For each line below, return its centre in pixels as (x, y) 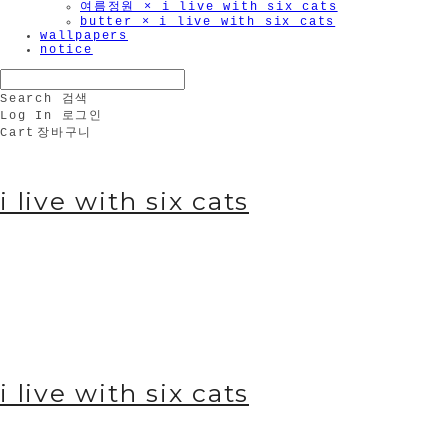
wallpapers (84, 36)
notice (66, 50)
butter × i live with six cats (208, 22)
